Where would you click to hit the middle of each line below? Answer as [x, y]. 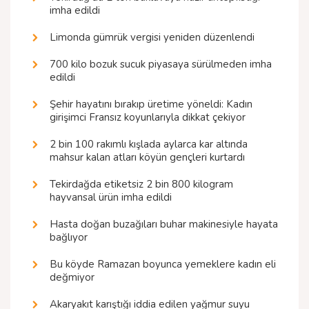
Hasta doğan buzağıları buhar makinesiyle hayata [164, 225]
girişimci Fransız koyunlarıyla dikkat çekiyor [148, 118]
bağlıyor [69, 238]
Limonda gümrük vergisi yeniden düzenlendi [152, 38]
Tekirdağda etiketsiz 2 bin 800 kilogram [141, 185]
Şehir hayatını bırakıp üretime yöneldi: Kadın [151, 104]
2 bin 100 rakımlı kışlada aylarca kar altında [149, 144]
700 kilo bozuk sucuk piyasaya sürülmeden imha [161, 64]
